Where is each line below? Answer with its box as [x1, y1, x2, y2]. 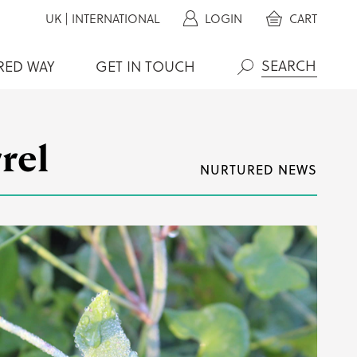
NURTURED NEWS [199, 161, 317, 178]
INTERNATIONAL [72, 10, 160, 27]
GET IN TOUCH [96, 57, 196, 76]
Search [237, 80, 282, 100]
